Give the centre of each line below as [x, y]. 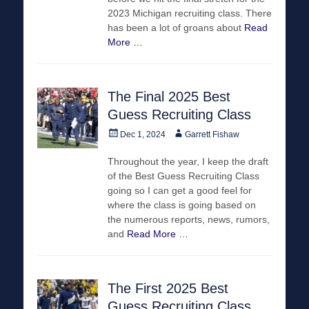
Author [184, 132]
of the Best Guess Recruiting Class [183, 176]
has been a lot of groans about [176, 27]
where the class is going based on [182, 205]
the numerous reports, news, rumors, [189, 219]
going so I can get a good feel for [180, 190]
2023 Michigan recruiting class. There [190, 13]
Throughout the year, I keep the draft [188, 161]
